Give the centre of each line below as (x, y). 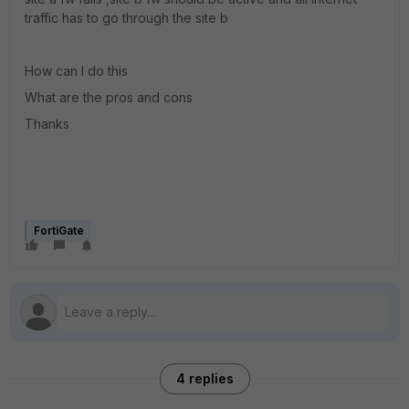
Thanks (49, 123)
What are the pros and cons (110, 97)
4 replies (204, 378)
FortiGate (59, 230)
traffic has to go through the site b (128, 17)
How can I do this (78, 70)
